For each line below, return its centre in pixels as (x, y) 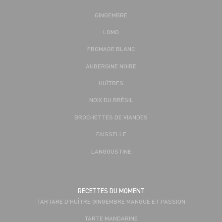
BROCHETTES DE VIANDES (111, 117)
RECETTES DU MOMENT (111, 191)
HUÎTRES (111, 83)
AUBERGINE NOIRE (111, 66)
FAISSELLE (111, 134)
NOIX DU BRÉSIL (111, 100)
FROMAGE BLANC (111, 49)
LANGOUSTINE (111, 151)
